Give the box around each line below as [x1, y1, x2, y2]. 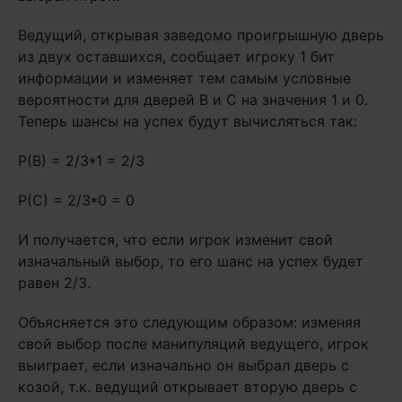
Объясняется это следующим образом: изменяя [18, 313, 361, 331]
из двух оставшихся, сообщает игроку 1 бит [18, 48, 335, 66]
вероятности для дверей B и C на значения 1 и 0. [18, 91, 368, 109]
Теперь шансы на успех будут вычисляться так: [18, 112, 357, 130]
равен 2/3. [18, 274, 91, 292]
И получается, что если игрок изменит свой [18, 231, 333, 249]
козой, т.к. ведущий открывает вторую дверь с [18, 378, 357, 396]
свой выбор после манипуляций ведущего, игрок [18, 335, 369, 353]
